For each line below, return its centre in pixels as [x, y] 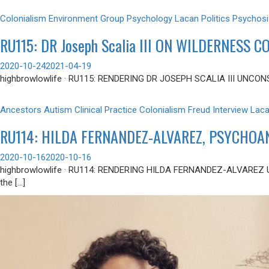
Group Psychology [136, 19]
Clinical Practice [106, 110]
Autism [58, 110]
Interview [230, 110]
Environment [73, 19]
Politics [216, 19]
